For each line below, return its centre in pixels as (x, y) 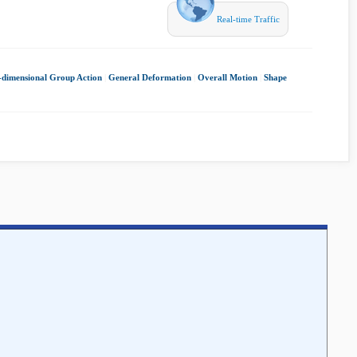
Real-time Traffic (247, 19)
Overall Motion (228, 77)
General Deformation (150, 77)
